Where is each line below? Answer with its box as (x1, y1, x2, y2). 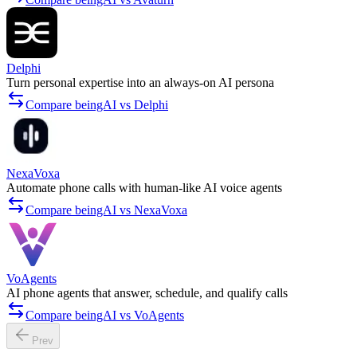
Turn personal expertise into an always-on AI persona (6, 76, 274, 90)
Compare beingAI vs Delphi (25, 98, 168, 112)
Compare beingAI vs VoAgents (25, 308, 184, 323)
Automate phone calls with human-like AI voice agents (6, 181, 282, 195)
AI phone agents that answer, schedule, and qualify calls (6, 286, 288, 300)
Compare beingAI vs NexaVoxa (25, 203, 187, 218)
